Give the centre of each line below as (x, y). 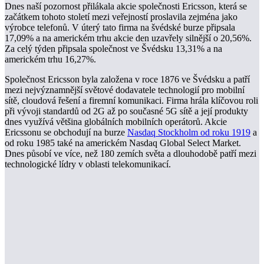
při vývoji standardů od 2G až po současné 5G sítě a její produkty (126, 111)
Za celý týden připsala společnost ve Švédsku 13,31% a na (113, 49)
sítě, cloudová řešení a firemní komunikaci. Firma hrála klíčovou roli (131, 101)
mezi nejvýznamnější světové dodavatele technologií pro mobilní (125, 90)
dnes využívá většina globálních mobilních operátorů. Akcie (116, 122)
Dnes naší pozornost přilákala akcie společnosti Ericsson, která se (126, 6)
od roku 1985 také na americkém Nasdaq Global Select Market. (123, 143)
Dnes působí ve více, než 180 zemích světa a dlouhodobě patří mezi (131, 154)
